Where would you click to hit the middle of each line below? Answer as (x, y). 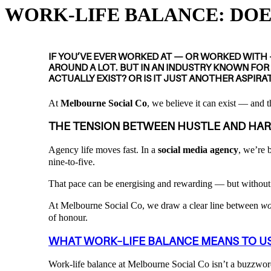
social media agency (198, 149)
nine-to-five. (72, 162)
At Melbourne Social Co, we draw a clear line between (155, 205)
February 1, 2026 (38, 41)
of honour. (68, 217)
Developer (195, 41)
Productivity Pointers (121, 41)
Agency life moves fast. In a (103, 149)
